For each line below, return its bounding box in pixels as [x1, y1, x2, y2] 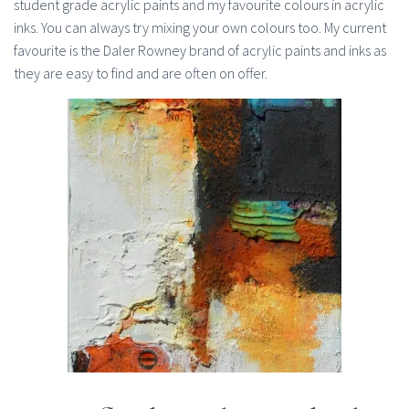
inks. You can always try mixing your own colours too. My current [14, 18, 386, 37]
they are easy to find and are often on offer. [14, 64, 267, 82]
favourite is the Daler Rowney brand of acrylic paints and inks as [14, 41, 386, 59]
